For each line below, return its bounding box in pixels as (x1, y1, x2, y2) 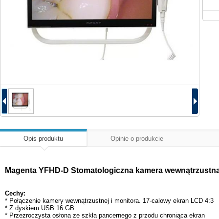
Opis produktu (23, 134, 63, 142)
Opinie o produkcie (110, 134, 163, 142)
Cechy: (5, 189, 25, 197)
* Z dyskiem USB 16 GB (5, 204, 74, 212)
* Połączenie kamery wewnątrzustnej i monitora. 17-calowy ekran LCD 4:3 (5, 197, 214, 204)
